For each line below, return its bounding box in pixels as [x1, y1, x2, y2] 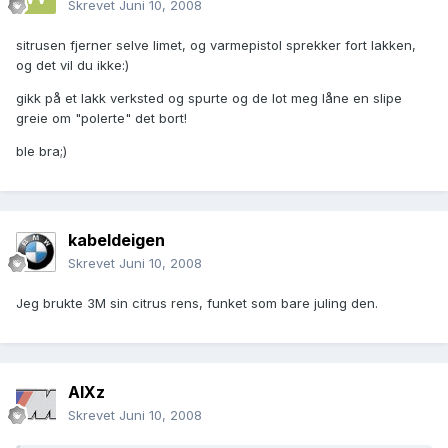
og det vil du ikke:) [16, 57, 129, 74]
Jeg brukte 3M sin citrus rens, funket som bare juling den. [16, 295, 378, 312]
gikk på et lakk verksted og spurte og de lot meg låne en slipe [16, 90, 402, 107]
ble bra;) [16, 143, 67, 160]
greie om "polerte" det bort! [16, 110, 187, 127]
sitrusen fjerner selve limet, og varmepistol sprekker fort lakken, [16, 37, 416, 54]
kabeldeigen [68, 230, 165, 251]
